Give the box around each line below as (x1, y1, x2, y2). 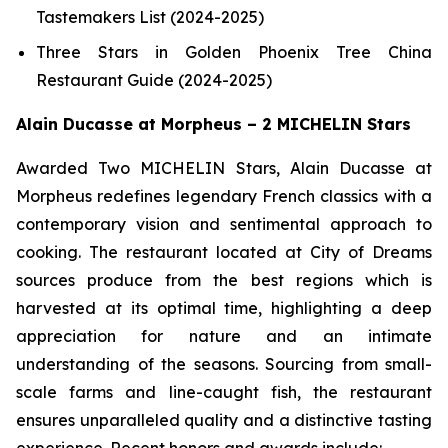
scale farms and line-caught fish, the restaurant (16, 381, 432, 402)
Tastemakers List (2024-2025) (36, 6, 264, 27)
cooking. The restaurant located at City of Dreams (16, 241, 432, 262)
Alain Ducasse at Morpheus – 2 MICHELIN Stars (16, 113, 411, 134)
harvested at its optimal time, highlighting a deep (16, 297, 432, 318)
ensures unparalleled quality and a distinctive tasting (16, 409, 432, 430)
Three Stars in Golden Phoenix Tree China (36, 41, 432, 62)
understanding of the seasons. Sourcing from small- (16, 353, 432, 374)
